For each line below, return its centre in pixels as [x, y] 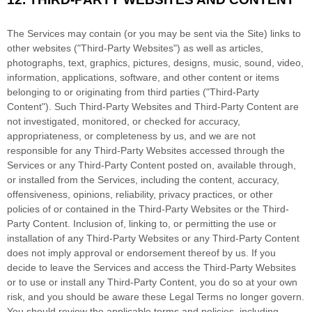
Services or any [42, 165]
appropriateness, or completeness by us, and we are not [131, 136]
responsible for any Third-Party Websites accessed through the [146, 151]
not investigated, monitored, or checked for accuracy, [124, 122]
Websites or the [225, 209]
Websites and [162, 107]
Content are [271, 107]
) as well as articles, [220, 48]
